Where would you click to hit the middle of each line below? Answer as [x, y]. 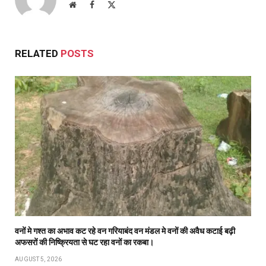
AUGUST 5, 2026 [39, 259]
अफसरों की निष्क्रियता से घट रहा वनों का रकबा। [84, 243]
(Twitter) [130, 16]
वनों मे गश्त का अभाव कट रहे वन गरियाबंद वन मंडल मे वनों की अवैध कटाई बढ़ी [125, 231]
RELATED [38, 53]
